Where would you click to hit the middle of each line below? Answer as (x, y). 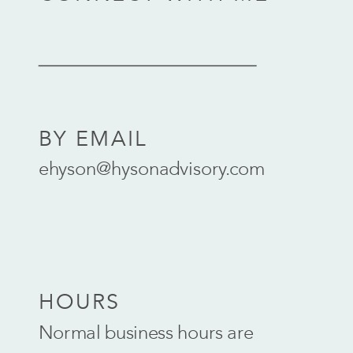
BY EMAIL (93, 139)
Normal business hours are (146, 333)
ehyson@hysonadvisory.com (152, 169)
